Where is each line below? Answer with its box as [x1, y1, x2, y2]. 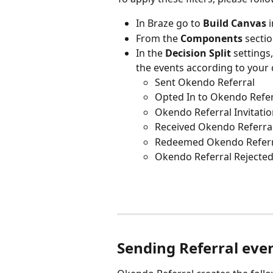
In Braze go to [136, 16, 203, 30]
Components [180, 31, 245, 45]
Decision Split [165, 46, 231, 60]
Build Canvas [203, 16, 266, 30]
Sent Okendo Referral [155, 76, 255, 89]
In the [136, 46, 165, 60]
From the [136, 31, 180, 45]
